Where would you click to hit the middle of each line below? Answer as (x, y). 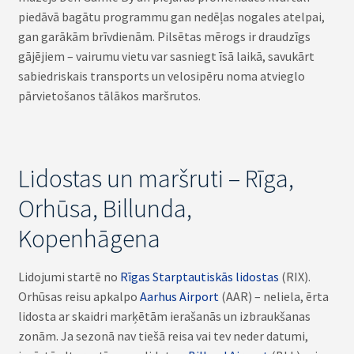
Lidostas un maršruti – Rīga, (156, 179)
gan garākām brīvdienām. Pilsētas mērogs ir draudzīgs (164, 36)
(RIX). (294, 277)
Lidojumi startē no (69, 277)
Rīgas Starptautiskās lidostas (199, 277)
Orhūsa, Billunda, (105, 209)
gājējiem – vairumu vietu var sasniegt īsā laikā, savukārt (166, 56)
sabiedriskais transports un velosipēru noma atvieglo (161, 75)
